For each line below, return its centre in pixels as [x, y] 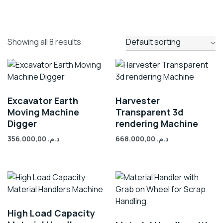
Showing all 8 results [44, 42]
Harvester [138, 101]
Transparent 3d [150, 112]
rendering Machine [157, 123]
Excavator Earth [43, 101]
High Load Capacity [51, 213]
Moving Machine [43, 112]
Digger [22, 123]
